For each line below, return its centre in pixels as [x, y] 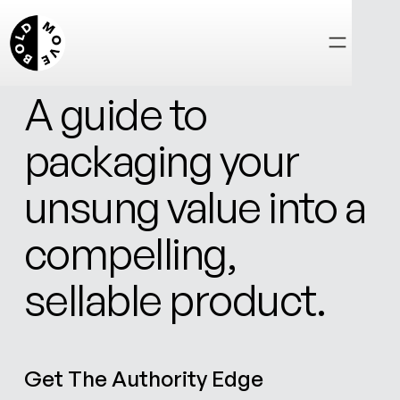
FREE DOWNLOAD [76, 69]
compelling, [130, 254]
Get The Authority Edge [143, 379]
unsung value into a [195, 207]
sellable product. [175, 300]
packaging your [161, 161]
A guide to [115, 114]
